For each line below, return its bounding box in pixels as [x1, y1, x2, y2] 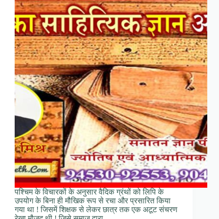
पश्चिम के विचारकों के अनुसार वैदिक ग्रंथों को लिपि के [15, 188, 164, 197]
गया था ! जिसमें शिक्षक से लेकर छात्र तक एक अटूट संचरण [15, 205, 177, 214]
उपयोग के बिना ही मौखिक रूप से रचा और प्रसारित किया [15, 197, 171, 205]
